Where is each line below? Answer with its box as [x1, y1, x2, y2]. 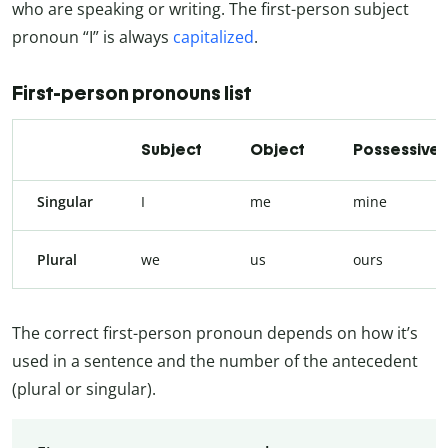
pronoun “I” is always [12, 25, 173, 48]
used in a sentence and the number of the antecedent [12, 349, 418, 372]
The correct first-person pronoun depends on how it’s [12, 321, 418, 344]
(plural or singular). [12, 377, 156, 400]
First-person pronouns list [12, 80, 255, 105]
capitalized [173, 25, 254, 48]
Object [250, 139, 305, 159]
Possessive [353, 139, 440, 159]
